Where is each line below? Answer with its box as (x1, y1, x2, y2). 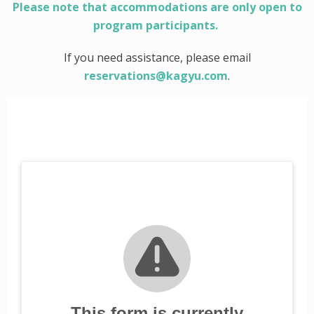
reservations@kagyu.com (84, 68, 228, 83)
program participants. (93, 18, 221, 33)
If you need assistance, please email (63, 50, 251, 65)
